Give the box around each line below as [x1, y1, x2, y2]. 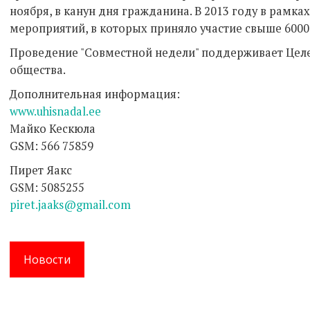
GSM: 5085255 [10, 179, 84, 195]
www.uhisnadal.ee [10, 103, 101, 119]
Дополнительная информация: [10, 86, 180, 102]
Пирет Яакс [10, 162, 72, 178]
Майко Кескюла [10, 120, 95, 136]
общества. [10, 62, 66, 77]
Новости [24, 251, 71, 267]
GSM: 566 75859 [10, 138, 93, 154]
